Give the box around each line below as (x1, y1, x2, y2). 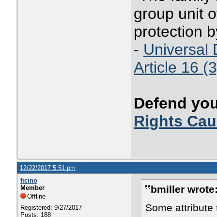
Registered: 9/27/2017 (20, 204, 82, 211)
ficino (20, 177, 37, 184)
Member (20, 184, 45, 191)
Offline (27, 193, 46, 200)
